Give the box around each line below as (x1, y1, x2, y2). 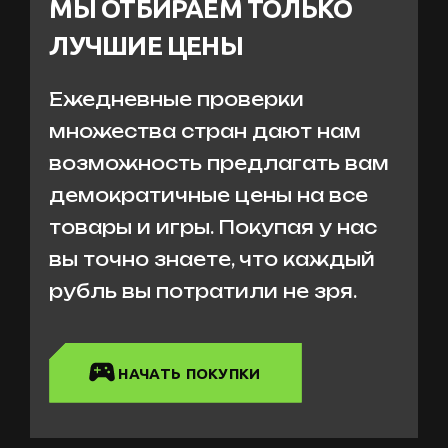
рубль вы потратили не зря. (49, 279, 358, 302)
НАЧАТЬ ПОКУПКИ (118, 364, 261, 382)
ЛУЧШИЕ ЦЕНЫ (49, 30, 243, 60)
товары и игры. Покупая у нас (49, 215, 378, 238)
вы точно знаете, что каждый (49, 247, 376, 270)
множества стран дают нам (49, 119, 362, 142)
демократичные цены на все (49, 183, 369, 206)
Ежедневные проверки (49, 87, 305, 110)
